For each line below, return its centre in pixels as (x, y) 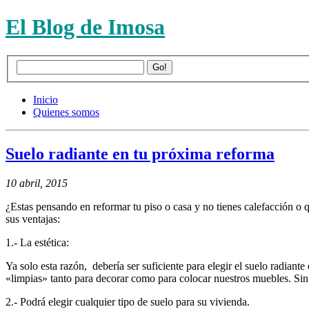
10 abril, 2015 (37, 183)
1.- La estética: (37, 243)
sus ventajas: (33, 219)
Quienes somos (66, 112)
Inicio (46, 100)
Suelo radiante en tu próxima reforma (140, 154)
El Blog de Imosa (85, 27)
